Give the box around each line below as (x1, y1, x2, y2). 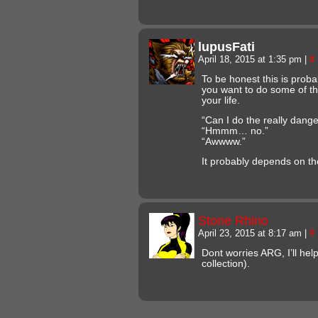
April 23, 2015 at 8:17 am (198, 228, 305, 238)
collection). (202, 258, 250, 269)
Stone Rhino (198, 212, 268, 228)
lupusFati (198, 38, 255, 54)
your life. (202, 94, 240, 106)
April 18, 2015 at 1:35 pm (198, 54, 305, 65)
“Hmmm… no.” (202, 125, 268, 136)
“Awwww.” (202, 136, 246, 147)
